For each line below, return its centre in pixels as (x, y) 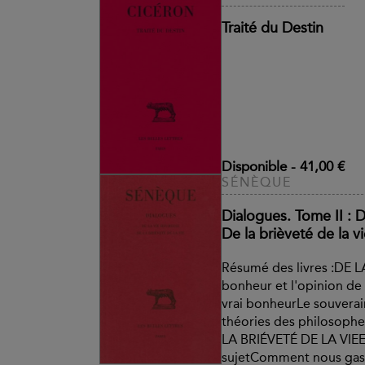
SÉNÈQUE (257, 182)
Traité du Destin (273, 28)
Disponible (254, 166)
